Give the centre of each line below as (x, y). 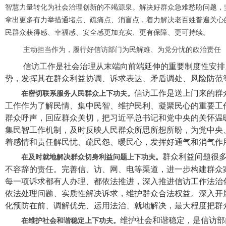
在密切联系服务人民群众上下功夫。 (78, 94)
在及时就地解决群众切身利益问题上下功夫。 (92, 157)
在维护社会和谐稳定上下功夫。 (71, 221)
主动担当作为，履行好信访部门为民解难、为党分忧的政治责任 (121, 50)
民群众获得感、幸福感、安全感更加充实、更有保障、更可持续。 (107, 33)
